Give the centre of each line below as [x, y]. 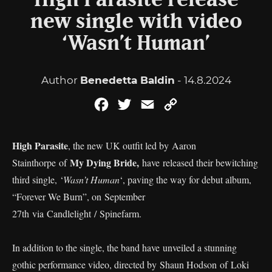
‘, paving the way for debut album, [185, 179]
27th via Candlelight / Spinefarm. [78, 213]
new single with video [136, 22]
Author [60, 80]
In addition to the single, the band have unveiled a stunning [124, 247]
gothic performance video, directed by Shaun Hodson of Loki [131, 264]
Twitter [151, 104]
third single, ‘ [38, 179]
